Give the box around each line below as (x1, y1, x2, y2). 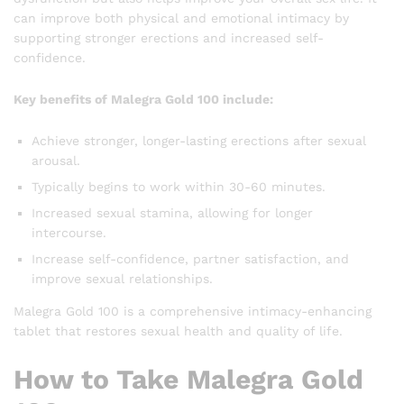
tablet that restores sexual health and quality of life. (14, 323, 343, 338)
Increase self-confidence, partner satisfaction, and (32, 251, 349, 266)
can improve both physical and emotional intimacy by (14, 11, 349, 26)
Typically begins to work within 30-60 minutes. (32, 179, 326, 194)
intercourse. (32, 225, 106, 240)
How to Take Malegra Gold (14, 363, 363, 395)
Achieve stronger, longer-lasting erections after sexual (32, 133, 366, 148)
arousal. (32, 152, 80, 168)
